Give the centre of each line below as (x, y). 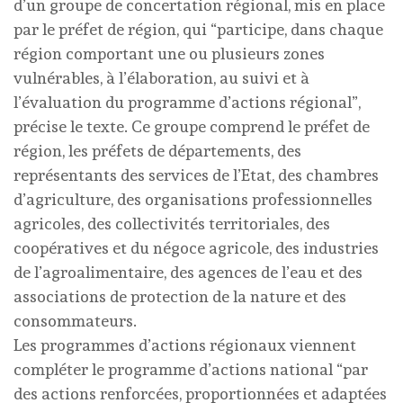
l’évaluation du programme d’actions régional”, (187, 102)
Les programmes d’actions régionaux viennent (185, 345)
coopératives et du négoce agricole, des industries (196, 248)
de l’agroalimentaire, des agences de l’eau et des (188, 272)
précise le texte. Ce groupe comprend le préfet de (192, 126)
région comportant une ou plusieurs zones (169, 54)
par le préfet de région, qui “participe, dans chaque (198, 29)
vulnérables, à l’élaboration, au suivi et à (161, 78)
